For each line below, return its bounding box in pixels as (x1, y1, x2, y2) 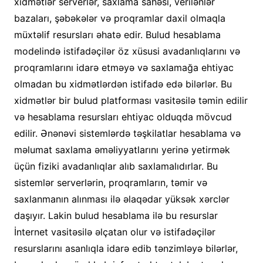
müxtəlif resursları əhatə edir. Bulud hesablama (14, 28, 221, 41)
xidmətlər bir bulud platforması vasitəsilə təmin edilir (14, 94, 248, 106)
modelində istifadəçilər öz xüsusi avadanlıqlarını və (14, 45, 240, 57)
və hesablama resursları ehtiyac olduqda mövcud (14, 110, 232, 123)
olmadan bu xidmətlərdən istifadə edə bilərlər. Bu (14, 77, 232, 90)
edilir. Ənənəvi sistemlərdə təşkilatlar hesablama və (14, 127, 241, 139)
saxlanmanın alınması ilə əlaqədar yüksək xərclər (14, 193, 230, 205)
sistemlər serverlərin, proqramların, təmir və (14, 176, 207, 188)
